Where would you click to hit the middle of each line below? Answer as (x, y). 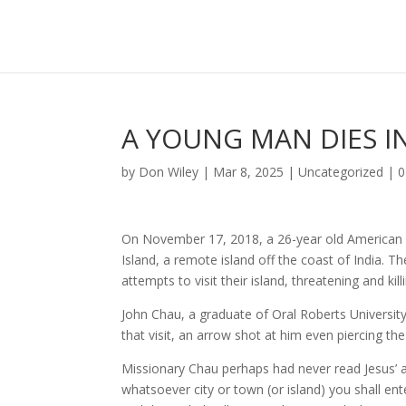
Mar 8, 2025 (249, 172)
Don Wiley (169, 172)
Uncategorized (341, 172)
